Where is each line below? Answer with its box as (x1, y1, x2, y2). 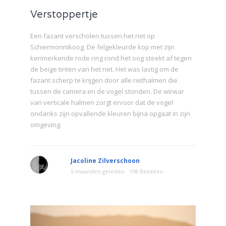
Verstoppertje (30, 8, 98, 21)
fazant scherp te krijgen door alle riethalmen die (30, 75, 178, 85)
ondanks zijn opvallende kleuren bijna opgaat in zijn (30, 108, 190, 118)
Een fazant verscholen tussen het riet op (30, 31, 155, 40)
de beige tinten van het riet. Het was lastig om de (30, 64, 179, 74)
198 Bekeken (129, 167, 163, 175)
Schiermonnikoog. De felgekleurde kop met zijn (30, 42, 175, 51)
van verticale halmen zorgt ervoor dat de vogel (30, 97, 173, 107)
